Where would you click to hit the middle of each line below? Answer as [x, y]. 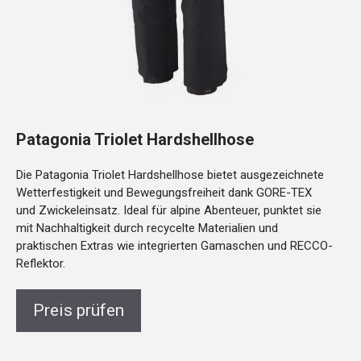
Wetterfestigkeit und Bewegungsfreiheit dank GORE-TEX [164, 192]
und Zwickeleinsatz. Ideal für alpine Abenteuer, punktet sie [169, 210]
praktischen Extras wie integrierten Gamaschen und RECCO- [174, 245]
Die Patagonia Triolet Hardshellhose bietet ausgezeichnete [170, 174]
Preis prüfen [79, 310]
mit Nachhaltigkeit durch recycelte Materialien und [147, 228]
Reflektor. [41, 263]
